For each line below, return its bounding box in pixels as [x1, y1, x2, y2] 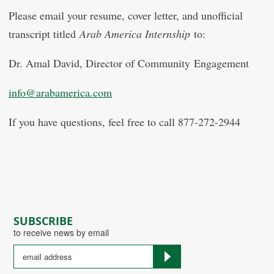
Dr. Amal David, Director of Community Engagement [9, 56, 249, 70]
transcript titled [9, 26, 80, 41]
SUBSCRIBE [13, 213, 73, 229]
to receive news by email [13, 226, 109, 239]
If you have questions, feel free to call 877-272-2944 [9, 114, 240, 129]
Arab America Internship [80, 26, 190, 41]
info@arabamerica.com [9, 85, 112, 100]
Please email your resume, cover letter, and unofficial [9, 8, 243, 23]
